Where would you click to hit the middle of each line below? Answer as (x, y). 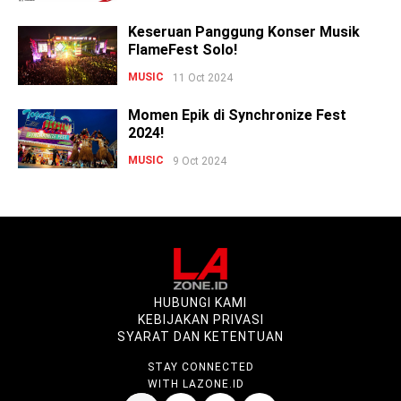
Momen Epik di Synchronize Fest (237, 115)
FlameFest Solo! (183, 49)
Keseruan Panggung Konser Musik (244, 31)
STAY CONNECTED (200, 367)
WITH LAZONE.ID (196, 384)
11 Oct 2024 (203, 77)
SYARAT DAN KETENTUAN (200, 337)
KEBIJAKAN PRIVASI (200, 320)
